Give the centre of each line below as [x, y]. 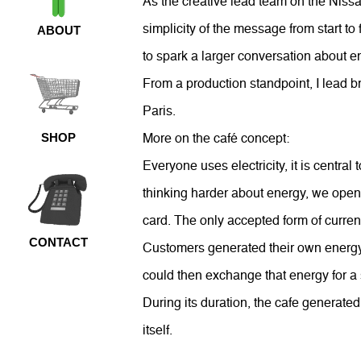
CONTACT [59, 242]
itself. [158, 331]
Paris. [160, 112]
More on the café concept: [218, 139]
